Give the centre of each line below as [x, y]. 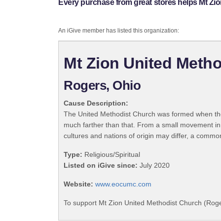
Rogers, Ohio [102, 86]
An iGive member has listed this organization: [119, 31]
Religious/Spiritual [111, 155]
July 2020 [154, 166]
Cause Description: [96, 103]
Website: [78, 184]
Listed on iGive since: [101, 166]
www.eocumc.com [123, 184]
